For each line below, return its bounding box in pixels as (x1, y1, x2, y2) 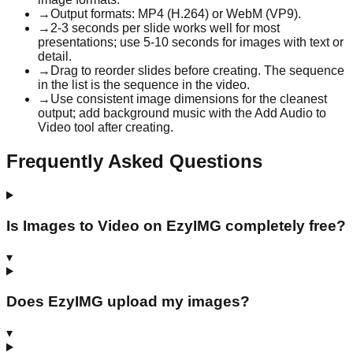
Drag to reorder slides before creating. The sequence (50, 64, 344, 78)
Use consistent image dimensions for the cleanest (50, 92, 327, 106)
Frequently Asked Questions (6, 150, 262, 173)
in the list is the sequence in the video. (38, 78, 250, 92)
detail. (38, 50, 72, 64)
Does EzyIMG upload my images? (6, 293, 250, 310)
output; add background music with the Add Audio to (38, 106, 326, 121)
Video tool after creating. (38, 121, 173, 135)
